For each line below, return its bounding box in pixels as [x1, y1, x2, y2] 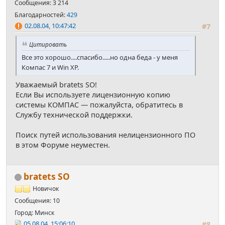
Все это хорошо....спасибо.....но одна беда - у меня [22, 52, 178, 62]
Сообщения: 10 [15, 196, 60, 205]
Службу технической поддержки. [16, 109, 133, 120]
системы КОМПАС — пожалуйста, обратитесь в [16, 99, 183, 109]
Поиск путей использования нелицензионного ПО [16, 130, 195, 140]
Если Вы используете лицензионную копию [16, 89, 170, 99]
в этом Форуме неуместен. [16, 140, 110, 150]
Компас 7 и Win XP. [22, 62, 79, 72]
